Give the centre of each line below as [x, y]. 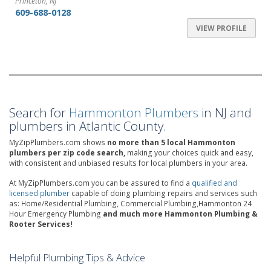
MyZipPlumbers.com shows [58, 142]
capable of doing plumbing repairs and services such [163, 193]
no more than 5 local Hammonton [171, 142]
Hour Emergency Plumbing [56, 214]
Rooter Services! [41, 224]
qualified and [214, 183]
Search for [39, 113]
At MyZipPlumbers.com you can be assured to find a [100, 183]
